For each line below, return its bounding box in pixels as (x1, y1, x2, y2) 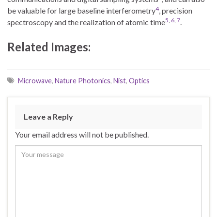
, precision (159, 6, 192, 15)
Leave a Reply (24, 112, 73, 122)
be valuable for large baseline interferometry (7, 6, 155, 15)
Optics (129, 77, 150, 85)
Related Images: (7, 40, 91, 54)
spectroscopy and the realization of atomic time (7, 17, 165, 27)
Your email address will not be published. (15, 130, 149, 139)
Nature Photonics (55, 77, 110, 85)
